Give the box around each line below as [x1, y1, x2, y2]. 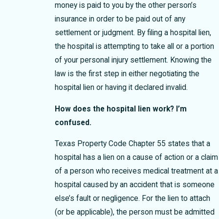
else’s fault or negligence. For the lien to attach [54, 194, 210, 203]
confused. [54, 118, 91, 127]
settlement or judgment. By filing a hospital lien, [54, 28, 211, 37]
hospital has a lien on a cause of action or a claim [54, 153, 218, 162]
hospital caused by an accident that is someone [54, 180, 215, 190]
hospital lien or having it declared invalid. [54, 83, 188, 92]
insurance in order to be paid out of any [54, 14, 185, 23]
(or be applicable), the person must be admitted [54, 208, 215, 217]
